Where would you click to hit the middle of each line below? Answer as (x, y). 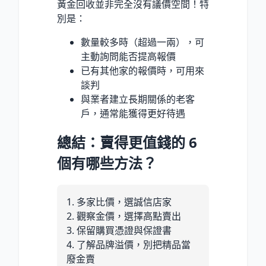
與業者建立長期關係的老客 (138, 99)
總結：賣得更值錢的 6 (127, 142)
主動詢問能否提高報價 (128, 56)
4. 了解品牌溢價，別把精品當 (129, 245)
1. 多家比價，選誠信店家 (119, 202)
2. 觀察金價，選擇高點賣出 (124, 216)
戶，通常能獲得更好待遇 (133, 113)
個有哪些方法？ (107, 163)
